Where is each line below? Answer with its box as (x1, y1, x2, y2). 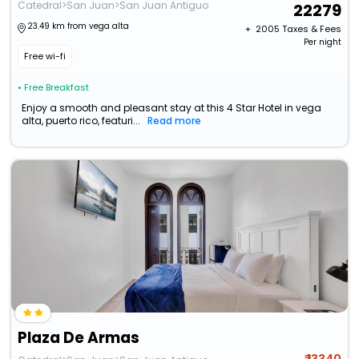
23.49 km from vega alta (27, 20, 130, 33)
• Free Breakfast (18, 81, 90, 95)
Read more (147, 114, 202, 128)
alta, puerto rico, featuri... (22, 114, 141, 128)
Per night (303, 36, 341, 49)
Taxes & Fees (281, 22, 341, 36)
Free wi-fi (24, 50, 67, 63)
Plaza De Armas (18, 327, 140, 349)
